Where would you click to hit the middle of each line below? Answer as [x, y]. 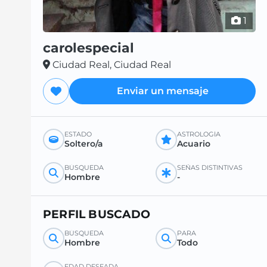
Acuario [193, 144]
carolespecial [89, 48]
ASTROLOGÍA [198, 134]
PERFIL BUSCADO [97, 214]
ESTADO [78, 134]
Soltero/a [84, 144]
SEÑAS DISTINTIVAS [209, 168]
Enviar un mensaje [162, 91]
